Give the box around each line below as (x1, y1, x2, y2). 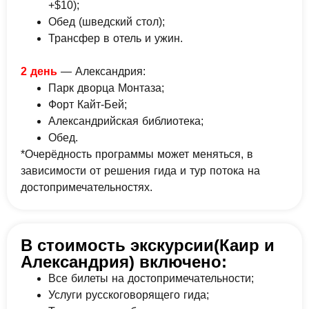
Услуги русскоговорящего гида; (48, 289, 209, 301)
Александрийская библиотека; (48, 115, 203, 128)
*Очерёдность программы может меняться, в (21, 148, 253, 161)
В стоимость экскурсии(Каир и (21, 236, 275, 255)
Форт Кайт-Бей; (48, 99, 127, 111)
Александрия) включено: (21, 252, 227, 272)
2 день (21, 66, 57, 78)
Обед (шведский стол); (48, 16, 165, 28)
